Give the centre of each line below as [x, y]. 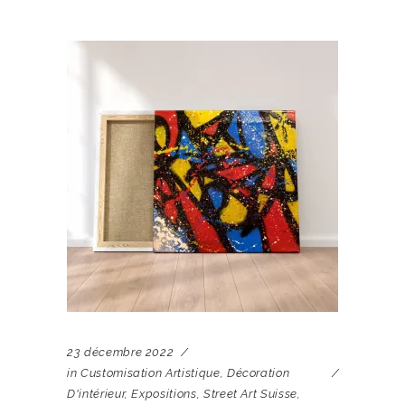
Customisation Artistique [150, 373]
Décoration [258, 373]
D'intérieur [96, 394]
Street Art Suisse [250, 394]
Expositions [164, 394]
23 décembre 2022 [121, 353]
